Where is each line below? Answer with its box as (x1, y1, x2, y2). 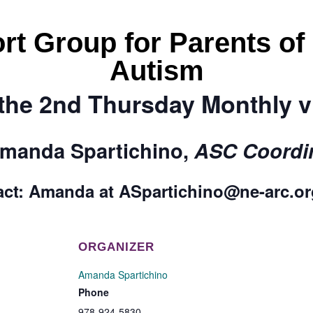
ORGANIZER (78, 240, 154, 254)
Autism (109, 55, 204, 86)
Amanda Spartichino (78, 268, 168, 282)
